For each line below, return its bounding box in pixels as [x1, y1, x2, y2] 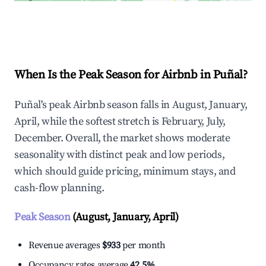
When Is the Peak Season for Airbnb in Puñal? [14, 68, 248, 83]
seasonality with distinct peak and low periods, [14, 148, 225, 162]
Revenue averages [28, 239, 103, 252]
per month [120, 239, 166, 252]
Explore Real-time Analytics [33, 20, 156, 33]
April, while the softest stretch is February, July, [14, 115, 226, 129]
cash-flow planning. [14, 181, 104, 195]
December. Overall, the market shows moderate [14, 131, 230, 145]
